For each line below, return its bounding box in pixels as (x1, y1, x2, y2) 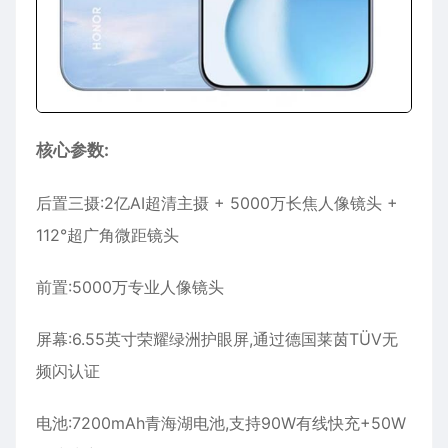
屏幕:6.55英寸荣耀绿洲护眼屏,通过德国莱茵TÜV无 (36, 329, 398, 350)
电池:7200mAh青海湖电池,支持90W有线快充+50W (36, 413, 406, 434)
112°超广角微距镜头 (36, 225, 179, 246)
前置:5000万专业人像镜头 (36, 277, 224, 298)
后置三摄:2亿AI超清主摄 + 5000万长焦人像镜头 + (36, 193, 398, 214)
